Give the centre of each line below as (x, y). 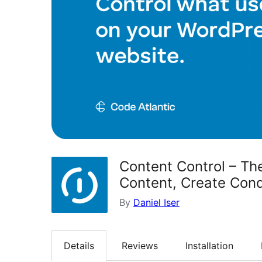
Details (79, 245)
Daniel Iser (156, 202)
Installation (209, 245)
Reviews (140, 245)
